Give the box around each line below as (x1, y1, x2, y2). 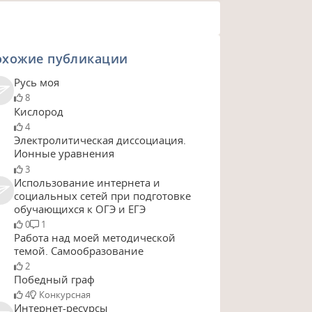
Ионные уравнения (13, 146, 114, 161)
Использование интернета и (13, 175, 160, 189)
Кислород (13, 104, 63, 118)
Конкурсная (38, 288, 91, 302)
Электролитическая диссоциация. (13, 133, 186, 148)
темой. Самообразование (13, 243, 143, 258)
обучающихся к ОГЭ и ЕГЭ (13, 201, 146, 216)
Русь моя (13, 75, 59, 90)
